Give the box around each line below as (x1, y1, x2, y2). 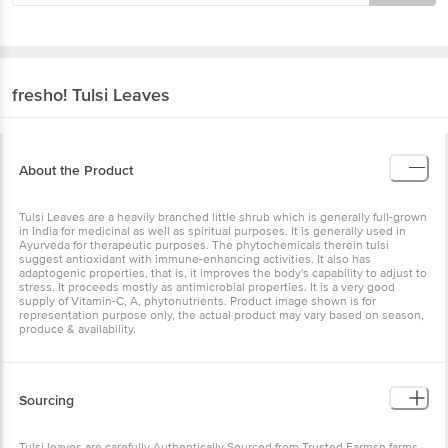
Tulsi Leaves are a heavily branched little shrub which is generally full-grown (19, 209, 427, 225)
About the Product (19, 161, 133, 179)
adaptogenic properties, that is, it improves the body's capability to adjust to (19, 265, 427, 281)
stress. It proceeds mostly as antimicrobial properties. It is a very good (19, 279, 395, 295)
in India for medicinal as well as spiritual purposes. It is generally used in (19, 223, 406, 239)
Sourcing (19, 391, 74, 409)
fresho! (12, 83, 67, 106)
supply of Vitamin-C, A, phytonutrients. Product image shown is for (19, 293, 376, 309)
